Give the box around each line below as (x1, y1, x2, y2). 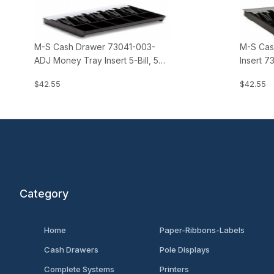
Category (20, 187, 68, 200)
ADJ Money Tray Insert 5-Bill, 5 (34, 55, 158, 66)
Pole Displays (159, 245, 210, 254)
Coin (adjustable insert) (34, 68, 128, 80)
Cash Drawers (44, 245, 98, 254)
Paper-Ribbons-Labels (159, 225, 245, 235)
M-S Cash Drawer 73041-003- (34, 42, 155, 53)
